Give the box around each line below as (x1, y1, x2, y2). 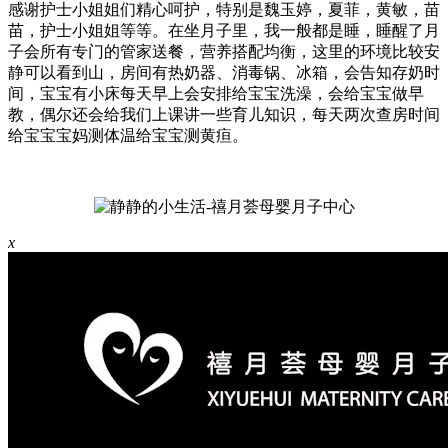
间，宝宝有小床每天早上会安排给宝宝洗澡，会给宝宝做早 (8, 85, 424, 103)
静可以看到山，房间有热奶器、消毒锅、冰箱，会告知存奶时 (8, 64, 440, 82)
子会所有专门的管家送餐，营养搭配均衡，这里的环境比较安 (8, 43, 440, 61)
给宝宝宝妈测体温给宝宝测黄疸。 (8, 127, 248, 145)
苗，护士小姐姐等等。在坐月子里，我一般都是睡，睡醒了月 (8, 22, 440, 40)
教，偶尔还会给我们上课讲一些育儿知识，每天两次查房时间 (8, 106, 440, 124)
